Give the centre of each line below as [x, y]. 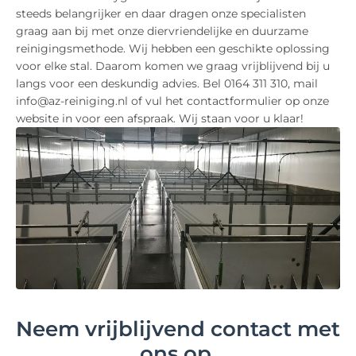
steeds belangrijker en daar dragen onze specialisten [161, 14]
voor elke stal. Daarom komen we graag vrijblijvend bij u [173, 66]
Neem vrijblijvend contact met [178, 329]
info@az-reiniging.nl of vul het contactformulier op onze [172, 101]
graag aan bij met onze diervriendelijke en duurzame [162, 31]
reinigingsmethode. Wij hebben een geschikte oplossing [173, 49]
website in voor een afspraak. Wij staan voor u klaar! [160, 119]
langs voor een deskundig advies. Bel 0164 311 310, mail [167, 84]
